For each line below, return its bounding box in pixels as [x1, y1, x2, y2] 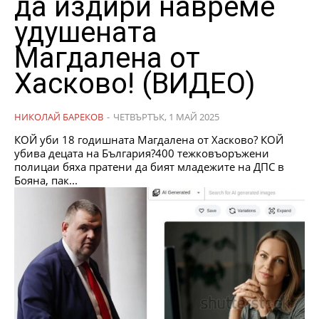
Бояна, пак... [14, 172, 78, 187]
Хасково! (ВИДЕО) [14, 66, 255, 100]
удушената [14, 15, 157, 49]
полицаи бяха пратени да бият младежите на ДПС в [14, 159, 284, 174]
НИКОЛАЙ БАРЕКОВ [14, 110, 103, 123]
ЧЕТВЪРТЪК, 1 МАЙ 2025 [113, 110, 219, 123]
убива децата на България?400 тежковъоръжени [14, 145, 269, 160]
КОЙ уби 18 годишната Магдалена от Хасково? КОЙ [14, 132, 283, 147]
